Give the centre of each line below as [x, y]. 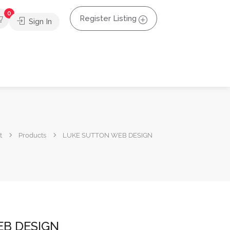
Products [32, 135]
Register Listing [108, 18]
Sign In [39, 21]
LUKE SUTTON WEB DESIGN [108, 135]
